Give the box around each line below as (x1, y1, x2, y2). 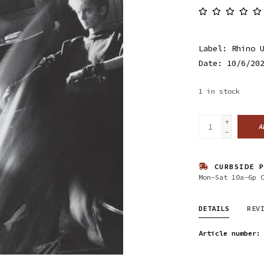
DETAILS (198, 203, 229, 213)
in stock (206, 86, 240, 95)
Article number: (198, 228, 260, 237)
